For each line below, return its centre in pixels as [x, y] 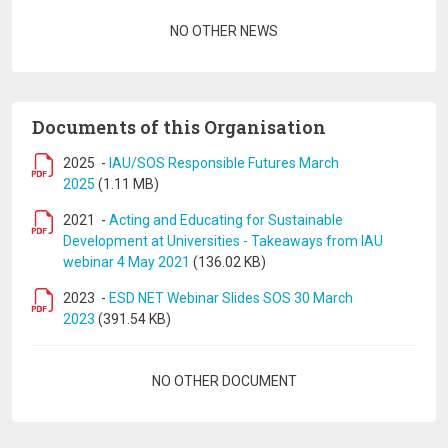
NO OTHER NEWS [224, 31]
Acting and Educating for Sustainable [226, 220]
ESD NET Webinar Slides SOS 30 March [231, 298]
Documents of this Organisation [179, 127]
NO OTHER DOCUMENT [224, 381]
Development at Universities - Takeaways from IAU [223, 241]
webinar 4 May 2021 [126, 262]
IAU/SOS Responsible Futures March [224, 163]
